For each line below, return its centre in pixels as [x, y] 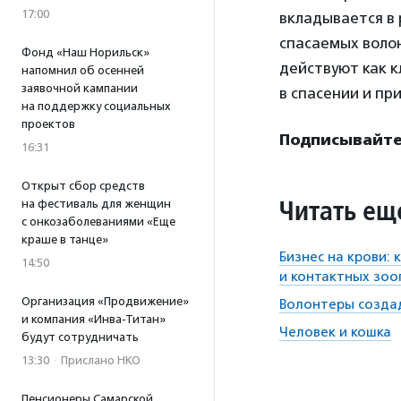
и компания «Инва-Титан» [94, 319]
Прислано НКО [101, 360]
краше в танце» [65, 239]
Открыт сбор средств [83, 186]
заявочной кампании [80, 88]
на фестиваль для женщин [96, 204]
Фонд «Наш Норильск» [85, 52]
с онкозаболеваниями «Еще [98, 222]
